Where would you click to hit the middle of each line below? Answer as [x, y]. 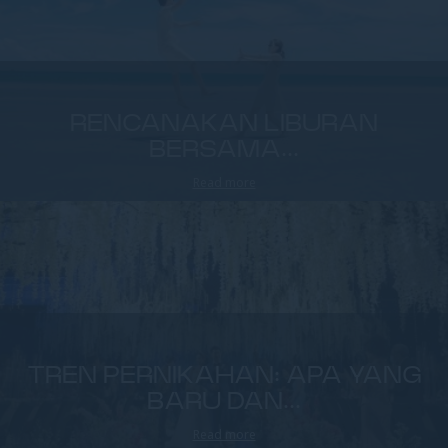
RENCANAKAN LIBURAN [224, 124]
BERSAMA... [224, 150]
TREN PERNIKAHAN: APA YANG [224, 376]
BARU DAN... [224, 402]
